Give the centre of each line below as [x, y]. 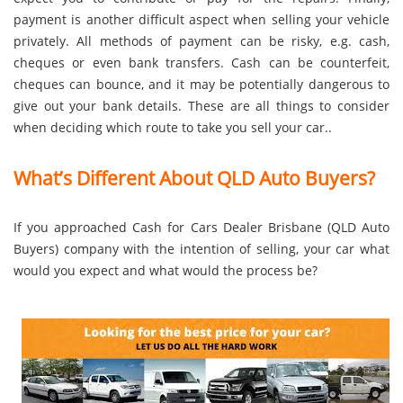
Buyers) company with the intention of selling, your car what [201, 249]
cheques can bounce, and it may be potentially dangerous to [201, 85]
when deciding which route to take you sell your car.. [173, 128]
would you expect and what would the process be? [166, 271]
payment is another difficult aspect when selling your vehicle [201, 20]
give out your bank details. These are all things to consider [201, 106]
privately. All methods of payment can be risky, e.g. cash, [201, 41]
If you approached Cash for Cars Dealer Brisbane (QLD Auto [201, 228]
